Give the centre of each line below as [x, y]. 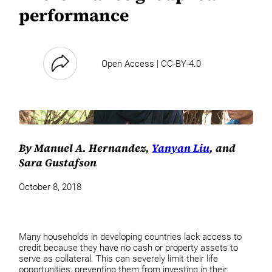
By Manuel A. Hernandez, [86, 148]
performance [74, 15]
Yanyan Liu [181, 148]
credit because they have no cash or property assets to [129, 247]
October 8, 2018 [50, 187]
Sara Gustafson [58, 162]
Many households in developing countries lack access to [131, 236]
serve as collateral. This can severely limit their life [119, 258]
